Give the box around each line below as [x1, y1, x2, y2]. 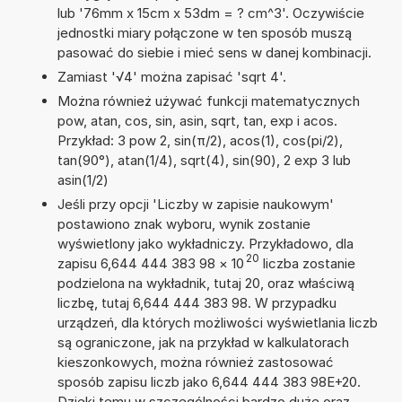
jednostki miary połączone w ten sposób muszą [57, 23, 352, 41]
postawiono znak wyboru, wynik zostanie [57, 214, 310, 232]
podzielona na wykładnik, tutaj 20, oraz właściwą [57, 274, 354, 292]
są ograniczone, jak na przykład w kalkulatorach [57, 333, 349, 351]
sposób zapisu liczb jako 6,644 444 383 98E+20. [57, 372, 361, 390]
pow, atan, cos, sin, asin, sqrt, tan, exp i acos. [57, 111, 337, 129]
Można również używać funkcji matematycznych [57, 92, 360, 109]
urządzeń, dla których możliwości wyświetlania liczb [57, 313, 378, 331]
